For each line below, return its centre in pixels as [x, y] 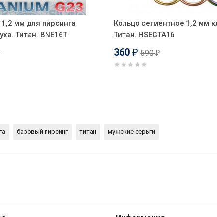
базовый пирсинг [42, 131]
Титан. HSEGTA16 [144, 35]
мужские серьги [132, 131]
